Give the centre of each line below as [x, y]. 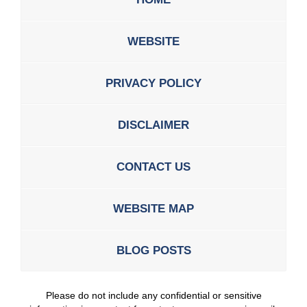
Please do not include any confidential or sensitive [153, 295]
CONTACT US [153, 167]
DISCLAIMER [153, 125]
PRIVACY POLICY [153, 83]
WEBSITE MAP [153, 208]
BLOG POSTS [153, 250]
